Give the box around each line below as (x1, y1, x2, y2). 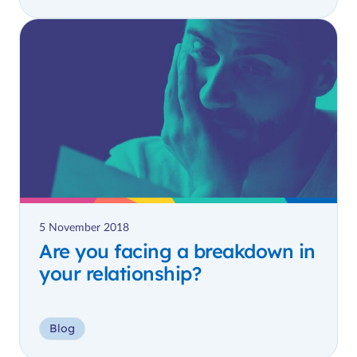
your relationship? (39, 261, 201, 285)
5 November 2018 (39, 222, 129, 233)
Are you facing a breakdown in (39, 238, 316, 263)
